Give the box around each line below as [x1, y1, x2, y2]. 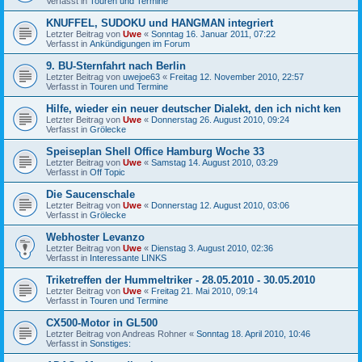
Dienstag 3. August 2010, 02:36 [151, 242, 273, 253]
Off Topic [90, 166, 125, 177]
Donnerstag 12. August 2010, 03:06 [151, 200, 289, 210]
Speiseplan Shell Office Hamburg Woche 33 [46, 145, 264, 158]
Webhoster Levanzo [46, 230, 145, 243]
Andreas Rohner [122, 328, 187, 339]
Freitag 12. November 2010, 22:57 [170, 71, 304, 82]
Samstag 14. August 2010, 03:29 [151, 157, 278, 167]
